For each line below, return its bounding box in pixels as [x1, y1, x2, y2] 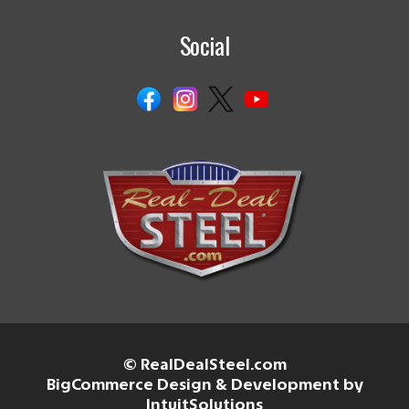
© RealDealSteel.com [122, 353, 287, 374]
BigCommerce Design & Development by [46, 373, 363, 394]
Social [179, 27, 230, 64]
